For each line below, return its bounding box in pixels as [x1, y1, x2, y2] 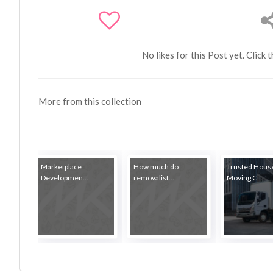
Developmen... [40, 172, 88, 182]
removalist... [133, 172, 175, 182]
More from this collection [38, 96, 142, 107]
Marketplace [40, 161, 82, 171]
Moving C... [227, 172, 263, 182]
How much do [133, 161, 179, 171]
